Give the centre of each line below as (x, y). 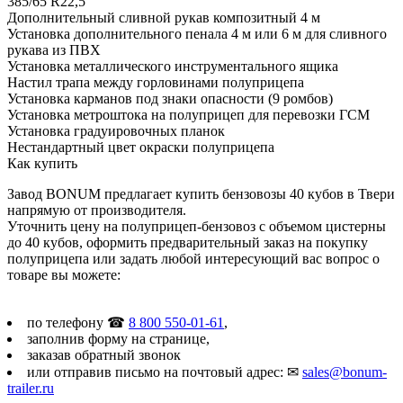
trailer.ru (31, 388)
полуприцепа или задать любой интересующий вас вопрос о (193, 258)
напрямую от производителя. (97, 210)
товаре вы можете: (64, 274)
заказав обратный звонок (104, 354)
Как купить (42, 163)
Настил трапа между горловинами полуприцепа (156, 82)
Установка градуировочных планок (116, 130)
